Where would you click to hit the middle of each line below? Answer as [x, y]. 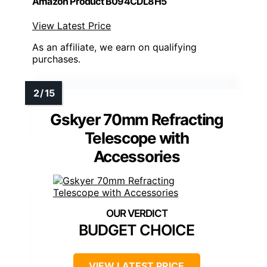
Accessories [136, 157]
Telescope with [136, 138]
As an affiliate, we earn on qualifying [114, 47]
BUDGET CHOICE [136, 230]
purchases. [56, 59]
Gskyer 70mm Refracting [136, 120]
